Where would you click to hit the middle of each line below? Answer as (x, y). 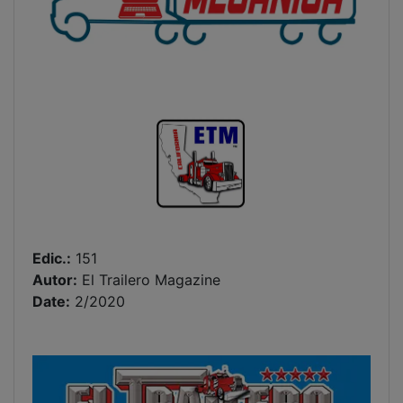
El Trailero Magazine (149, 279)
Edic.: (52, 258)
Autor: (55, 279)
